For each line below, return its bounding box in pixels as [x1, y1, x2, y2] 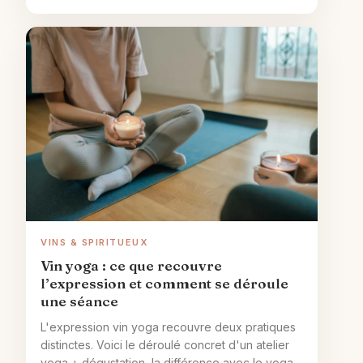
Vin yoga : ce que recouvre [41, 257, 222, 275]
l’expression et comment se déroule [41, 275, 288, 293]
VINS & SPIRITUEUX [41, 237, 148, 249]
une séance [41, 293, 118, 310]
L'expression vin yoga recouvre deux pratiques [41, 320, 296, 335]
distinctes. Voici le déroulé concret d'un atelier [41, 338, 289, 352]
